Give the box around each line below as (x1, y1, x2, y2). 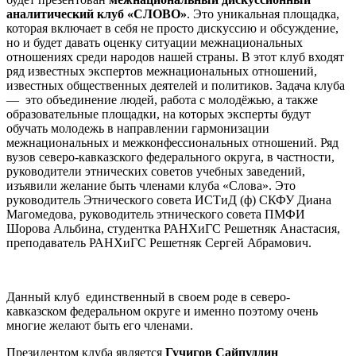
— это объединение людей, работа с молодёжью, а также (6, 93, 318, 107)
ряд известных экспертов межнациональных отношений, (6, 64, 317, 79)
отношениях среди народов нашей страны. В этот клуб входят (6, 50, 344, 64)
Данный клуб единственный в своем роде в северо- (6, 290, 290, 304)
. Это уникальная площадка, (187, 7, 339, 21)
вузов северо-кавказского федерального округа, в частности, (6, 150, 335, 164)
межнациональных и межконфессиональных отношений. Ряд (6, 136, 339, 150)
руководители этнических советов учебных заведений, (6, 164, 305, 179)
